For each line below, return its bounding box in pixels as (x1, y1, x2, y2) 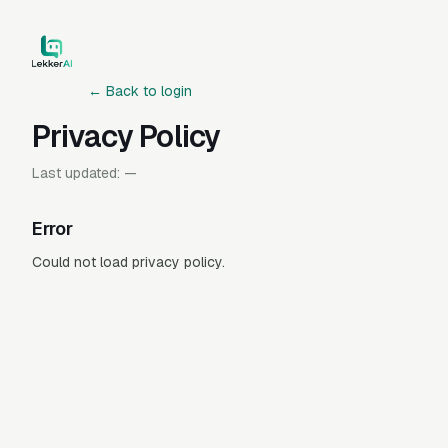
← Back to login (88, 82, 192, 100)
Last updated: (32, 164, 124, 182)
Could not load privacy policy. (32, 253, 225, 271)
